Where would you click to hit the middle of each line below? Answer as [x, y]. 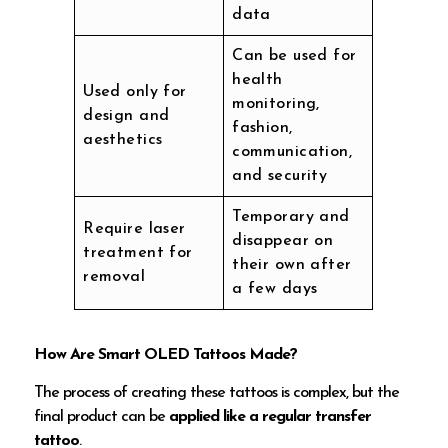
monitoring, [276, 103]
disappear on [283, 240]
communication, [292, 151]
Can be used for [294, 55]
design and [126, 115]
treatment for [138, 252]
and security [280, 175]
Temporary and [291, 216]
